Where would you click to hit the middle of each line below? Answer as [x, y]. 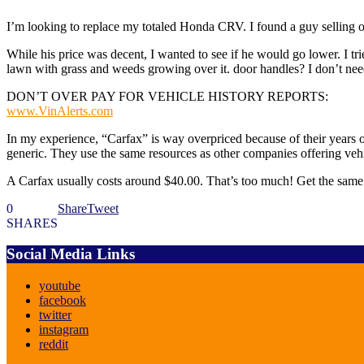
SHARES [32, 223]
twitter [55, 315]
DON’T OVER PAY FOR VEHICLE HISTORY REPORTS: [167, 96]
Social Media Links [71, 254]
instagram [64, 330]
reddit [54, 344]
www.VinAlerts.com [60, 110]
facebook [63, 301]
